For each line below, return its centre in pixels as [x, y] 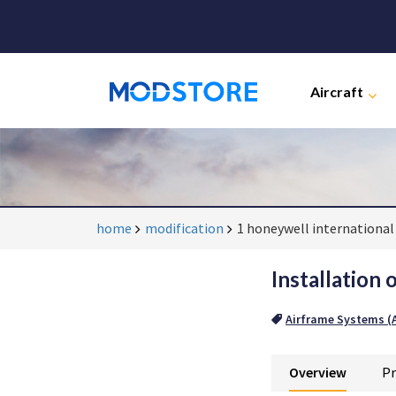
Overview [318, 372]
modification [185, 228]
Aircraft [336, 91]
